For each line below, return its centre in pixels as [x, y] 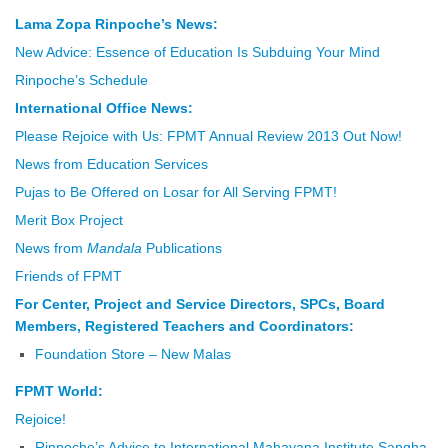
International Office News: [104, 108]
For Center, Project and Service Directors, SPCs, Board [200, 304]
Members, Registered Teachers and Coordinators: [184, 326]
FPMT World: [59, 391]
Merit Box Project [69, 220]
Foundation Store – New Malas [133, 354]
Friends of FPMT [68, 276]
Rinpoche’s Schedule [81, 80]
